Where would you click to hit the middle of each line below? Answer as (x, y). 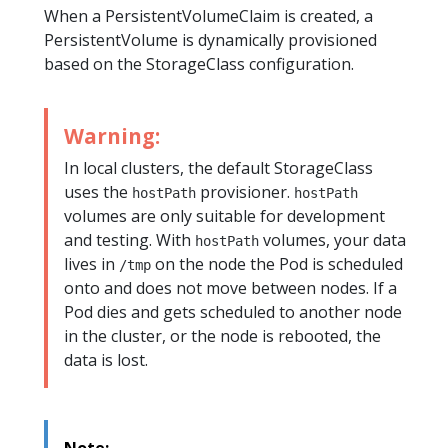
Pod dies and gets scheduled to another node (233, 311)
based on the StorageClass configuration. (199, 63)
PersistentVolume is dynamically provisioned (210, 39)
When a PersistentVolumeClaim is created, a (208, 15)
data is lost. (106, 359)
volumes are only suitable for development (224, 215)
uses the (98, 191)
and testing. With (129, 239)
